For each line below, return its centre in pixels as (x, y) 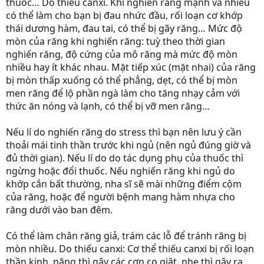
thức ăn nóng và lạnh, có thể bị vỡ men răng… (108, 106)
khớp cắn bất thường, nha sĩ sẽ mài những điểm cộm (124, 184)
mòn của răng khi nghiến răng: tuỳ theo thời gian (115, 41)
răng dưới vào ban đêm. (59, 210)
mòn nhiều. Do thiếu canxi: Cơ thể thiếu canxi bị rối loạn (130, 249)
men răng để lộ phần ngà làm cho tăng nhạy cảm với (123, 93)
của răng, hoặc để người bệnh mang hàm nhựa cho (121, 197)
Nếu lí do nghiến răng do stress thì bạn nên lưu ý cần (124, 132)
